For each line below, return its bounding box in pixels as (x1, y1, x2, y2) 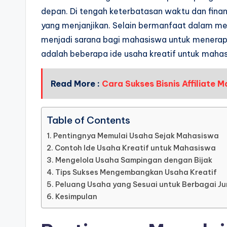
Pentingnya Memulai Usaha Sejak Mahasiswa (53, 131, 219, 140)
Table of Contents (47, 114, 130, 127)
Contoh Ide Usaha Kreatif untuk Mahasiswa (54, 143, 216, 153)
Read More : (51, 79, 102, 89)
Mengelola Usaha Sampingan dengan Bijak (55, 156, 212, 165)
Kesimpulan (55, 192, 97, 201)
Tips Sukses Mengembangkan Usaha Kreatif (55, 168, 217, 177)
